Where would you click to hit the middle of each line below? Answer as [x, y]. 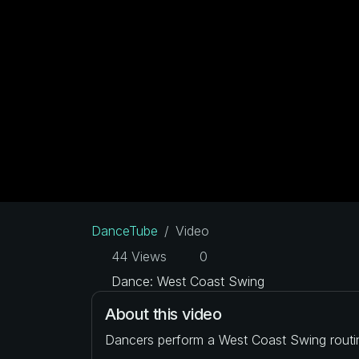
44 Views [137, 256]
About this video [163, 314]
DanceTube [125, 230]
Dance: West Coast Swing [186, 281]
